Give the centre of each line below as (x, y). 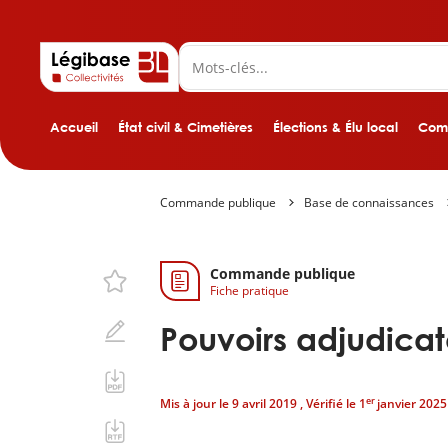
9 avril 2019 (266, 403)
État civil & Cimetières (185, 127)
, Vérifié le (329, 403)
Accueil (74, 127)
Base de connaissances (369, 202)
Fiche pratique (249, 290)
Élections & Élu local (335, 127)
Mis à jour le (196, 403)
